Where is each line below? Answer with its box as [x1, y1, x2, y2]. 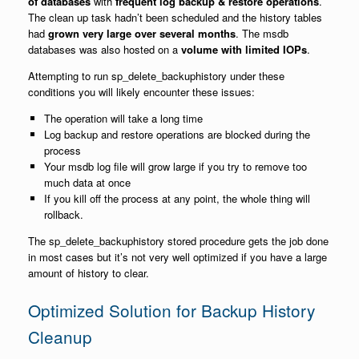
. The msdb [236, 25, 288, 41]
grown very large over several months [48, 25, 236, 41]
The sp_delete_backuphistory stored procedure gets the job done [28, 232, 329, 248]
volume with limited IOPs [181, 41, 307, 57]
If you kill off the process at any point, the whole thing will [43, 190, 310, 206]
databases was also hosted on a [28, 41, 181, 57]
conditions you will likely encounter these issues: [28, 83, 255, 99]
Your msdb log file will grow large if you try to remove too [43, 158, 307, 174]
